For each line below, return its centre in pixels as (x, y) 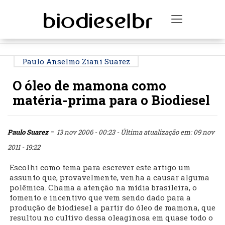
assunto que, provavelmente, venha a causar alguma (109, 178)
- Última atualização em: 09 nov (165, 132)
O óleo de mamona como (89, 86)
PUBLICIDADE (114, 8)
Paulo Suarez (28, 132)
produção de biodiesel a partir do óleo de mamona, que (113, 208)
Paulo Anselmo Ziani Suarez (76, 62)
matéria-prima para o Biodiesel (111, 100)
